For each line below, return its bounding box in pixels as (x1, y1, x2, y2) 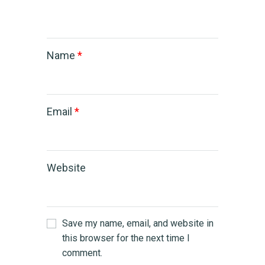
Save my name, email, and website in (62, 218, 214, 230)
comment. (62, 247, 102, 259)
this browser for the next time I (62, 232, 190, 244)
